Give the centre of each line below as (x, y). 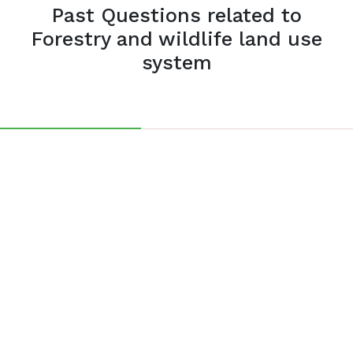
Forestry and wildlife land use (176, 39)
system (176, 63)
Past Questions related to (176, 15)
